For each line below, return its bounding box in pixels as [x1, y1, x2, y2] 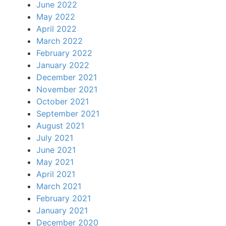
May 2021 [36, 157, 74, 167]
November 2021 [36, 84, 97, 94]
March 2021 [36, 181, 81, 191]
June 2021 [36, 145, 76, 155]
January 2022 [36, 60, 89, 70]
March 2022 [36, 36, 83, 46]
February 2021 [36, 193, 91, 203]
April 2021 [36, 169, 75, 179]
